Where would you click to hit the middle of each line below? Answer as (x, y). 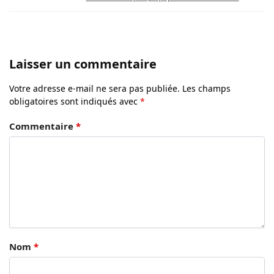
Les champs (206, 89)
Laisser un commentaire (83, 64)
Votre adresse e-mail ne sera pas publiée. (94, 89)
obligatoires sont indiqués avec (75, 102)
